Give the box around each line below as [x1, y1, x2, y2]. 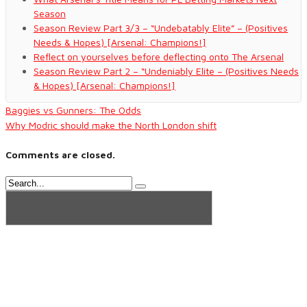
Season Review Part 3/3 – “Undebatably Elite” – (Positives [34, 22, 288, 34]
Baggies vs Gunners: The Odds [5, 104, 141, 116]
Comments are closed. [5, 148, 115, 160]
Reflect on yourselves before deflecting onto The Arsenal [34, 51, 284, 63]
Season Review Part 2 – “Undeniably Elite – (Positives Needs [34, 65, 299, 77]
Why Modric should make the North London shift [5, 119, 217, 132]
